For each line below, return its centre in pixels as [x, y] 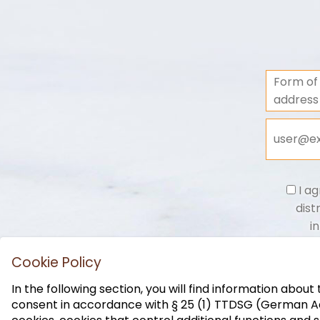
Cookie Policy [57, 262]
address [296, 99]
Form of [296, 81]
